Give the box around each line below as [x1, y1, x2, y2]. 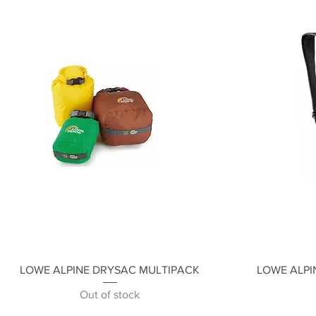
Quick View [85, 263, 135, 275]
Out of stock [80, 288, 140, 301]
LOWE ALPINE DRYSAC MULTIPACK [20, 264, 200, 276]
